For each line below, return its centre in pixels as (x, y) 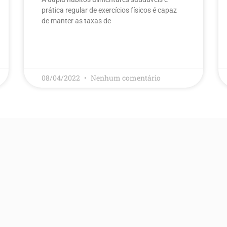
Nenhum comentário (126, 78)
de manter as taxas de (77, 21)
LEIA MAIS (56, 50)
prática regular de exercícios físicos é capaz (109, 10)
